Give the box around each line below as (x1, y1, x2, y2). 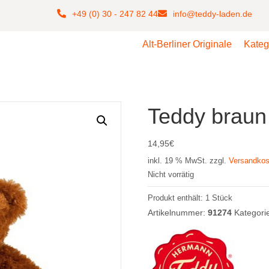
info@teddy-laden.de (173, 9, 253, 19)
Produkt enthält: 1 (148, 194, 212, 202)
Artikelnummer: (148, 208, 208, 217)
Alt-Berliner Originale (142, 39, 232, 49)
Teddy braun (148, 104, 267, 128)
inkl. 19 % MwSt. (148, 157, 207, 165)
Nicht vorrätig (148, 170, 194, 179)
